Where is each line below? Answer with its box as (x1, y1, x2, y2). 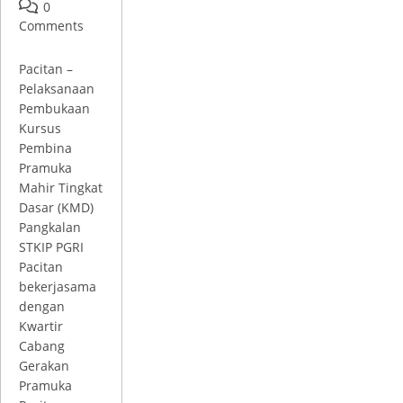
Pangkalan (19, 219, 81, 236)
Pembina (19, 139, 72, 157)
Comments (19, 17, 84, 34)
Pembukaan (19, 100, 90, 117)
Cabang (19, 337, 65, 354)
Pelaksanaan (19, 80, 94, 97)
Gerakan (19, 357, 69, 374)
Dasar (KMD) (19, 199, 94, 216)
